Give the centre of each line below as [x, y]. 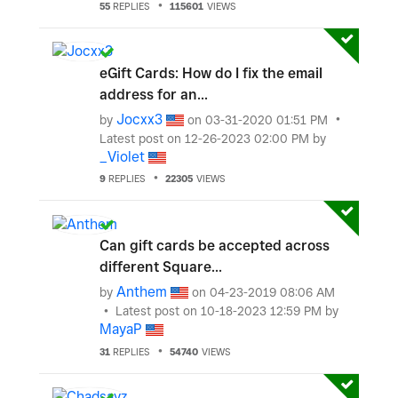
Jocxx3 [139, 119]
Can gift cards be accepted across [215, 246]
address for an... [154, 94]
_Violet [122, 156]
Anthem [142, 292]
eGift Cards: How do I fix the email [211, 73]
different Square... [161, 267]
